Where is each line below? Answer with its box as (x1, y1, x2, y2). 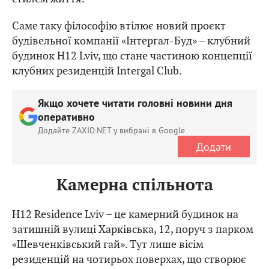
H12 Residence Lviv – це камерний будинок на (12, 207, 238, 221)
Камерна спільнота (56, 175, 213, 195)
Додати (196, 139, 231, 154)
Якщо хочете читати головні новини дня (38, 97, 232, 112)
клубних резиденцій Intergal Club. (12, 64, 182, 78)
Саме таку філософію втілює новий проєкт (12, 19, 226, 33)
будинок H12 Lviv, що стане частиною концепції (12, 49, 252, 63)
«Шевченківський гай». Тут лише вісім (12, 237, 204, 251)
